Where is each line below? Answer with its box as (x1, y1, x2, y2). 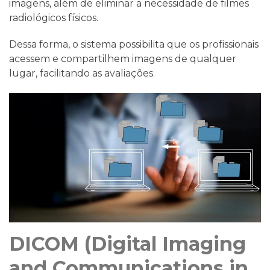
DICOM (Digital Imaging (9, 231, 246, 256)
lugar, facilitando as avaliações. (9, 67, 155, 79)
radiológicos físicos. (9, 12, 98, 24)
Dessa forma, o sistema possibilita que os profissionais (9, 39, 259, 50)
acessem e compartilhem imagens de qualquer (9, 53, 236, 64)
